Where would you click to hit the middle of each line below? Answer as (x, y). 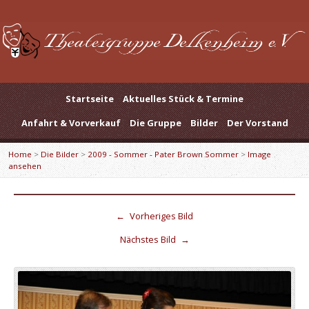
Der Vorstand (257, 123)
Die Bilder (60, 154)
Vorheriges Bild (160, 216)
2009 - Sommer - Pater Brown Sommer (163, 154)
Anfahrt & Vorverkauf (71, 123)
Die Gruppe (155, 123)
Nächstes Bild (149, 239)
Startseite (90, 99)
